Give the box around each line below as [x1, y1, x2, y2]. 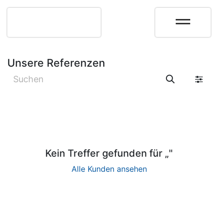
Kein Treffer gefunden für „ [45, 147, 169, 159]
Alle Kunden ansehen [71, 164, 147, 174]
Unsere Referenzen [7, 56, 105, 69]
